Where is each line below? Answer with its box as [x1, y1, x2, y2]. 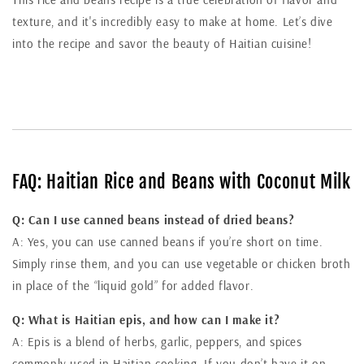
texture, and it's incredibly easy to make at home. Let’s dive [12, 14, 333, 30]
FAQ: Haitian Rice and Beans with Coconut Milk [12, 171, 351, 193]
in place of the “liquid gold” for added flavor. [12, 277, 254, 293]
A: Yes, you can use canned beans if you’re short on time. [12, 233, 323, 249]
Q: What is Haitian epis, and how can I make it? [12, 311, 280, 327]
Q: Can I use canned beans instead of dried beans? [12, 211, 295, 227]
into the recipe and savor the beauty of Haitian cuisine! [12, 36, 312, 52]
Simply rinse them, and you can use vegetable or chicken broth [12, 255, 351, 271]
